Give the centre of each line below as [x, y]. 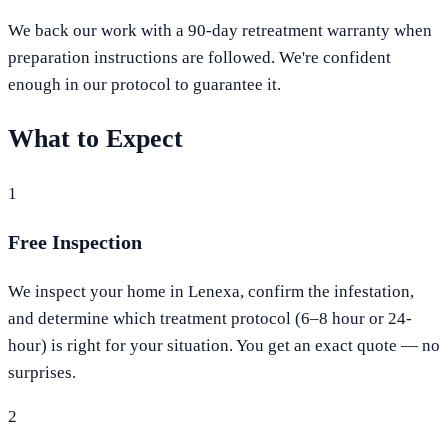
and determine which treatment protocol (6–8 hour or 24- [210, 319]
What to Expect [95, 139]
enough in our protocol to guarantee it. [144, 85]
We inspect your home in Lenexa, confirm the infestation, [211, 292]
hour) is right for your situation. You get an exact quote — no [224, 346]
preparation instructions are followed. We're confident [199, 58]
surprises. [42, 373]
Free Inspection [75, 242]
